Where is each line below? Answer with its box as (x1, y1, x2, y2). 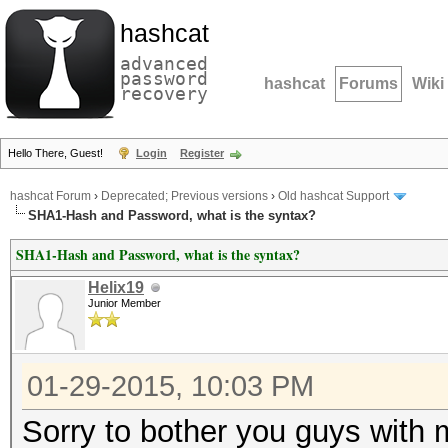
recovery (120, 83, 208, 104)
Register (180, 147, 224, 159)
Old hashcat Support (278, 189, 389, 204)
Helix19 (88, 279, 144, 296)
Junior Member (88, 297, 161, 309)
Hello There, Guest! (8, 147, 106, 159)
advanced (120, 53, 208, 74)
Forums (339, 75, 398, 92)
